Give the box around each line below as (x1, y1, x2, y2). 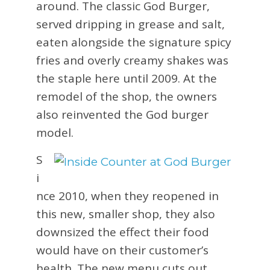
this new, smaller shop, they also (36, 206, 216, 222)
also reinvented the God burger (36, 107, 209, 122)
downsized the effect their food (36, 224, 210, 240)
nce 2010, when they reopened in (36, 188, 219, 204)
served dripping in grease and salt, (36, 16, 225, 32)
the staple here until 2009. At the (36, 71, 218, 86)
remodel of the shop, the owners (36, 89, 218, 104)
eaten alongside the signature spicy (36, 34, 232, 50)
